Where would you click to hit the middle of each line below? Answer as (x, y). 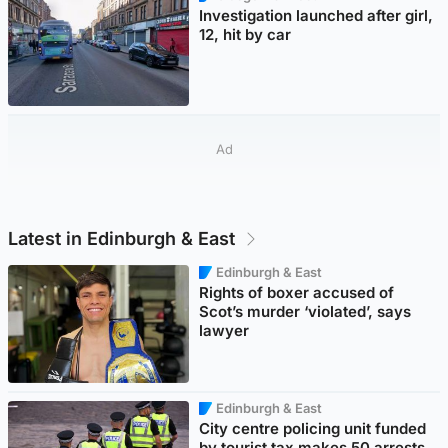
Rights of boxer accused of (297, 293)
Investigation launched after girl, (316, 16)
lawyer (224, 331)
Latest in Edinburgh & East (121, 239)
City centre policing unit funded (313, 429)
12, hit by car (247, 35)
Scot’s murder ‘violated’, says (305, 312)
